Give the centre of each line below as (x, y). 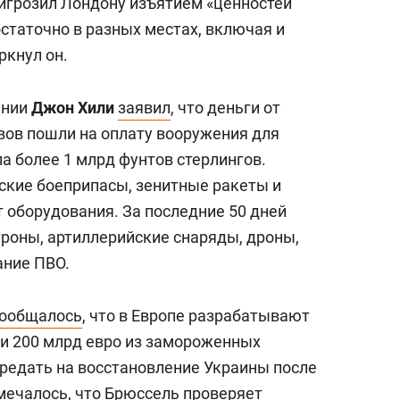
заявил (144, 108)
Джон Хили (73, 108)
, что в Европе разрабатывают (196, 316)
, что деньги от (225, 108)
